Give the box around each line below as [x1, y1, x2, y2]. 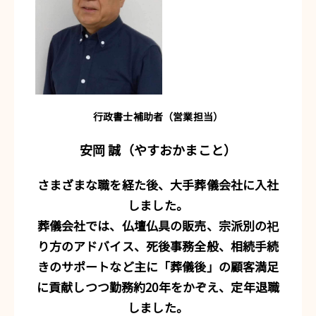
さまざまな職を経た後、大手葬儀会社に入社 [37, 175, 279, 193]
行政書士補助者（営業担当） [93, 109, 223, 123]
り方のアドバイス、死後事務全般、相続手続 [37, 236, 279, 255]
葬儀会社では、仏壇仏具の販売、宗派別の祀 [37, 216, 279, 234]
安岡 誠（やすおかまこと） [80, 140, 236, 159]
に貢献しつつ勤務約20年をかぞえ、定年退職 [36, 277, 280, 296]
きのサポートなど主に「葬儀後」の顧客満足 [37, 257, 279, 275]
